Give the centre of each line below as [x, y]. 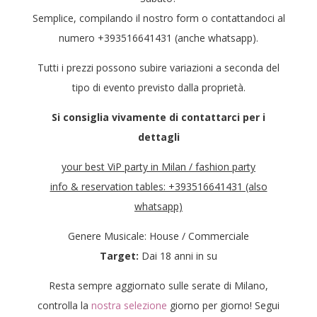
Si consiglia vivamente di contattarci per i [158, 117]
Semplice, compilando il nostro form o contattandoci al [158, 18]
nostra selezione [129, 305]
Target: [119, 256]
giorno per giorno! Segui [223, 305]
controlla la [64, 305]
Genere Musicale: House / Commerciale [158, 236]
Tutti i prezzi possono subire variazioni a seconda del [158, 68]
